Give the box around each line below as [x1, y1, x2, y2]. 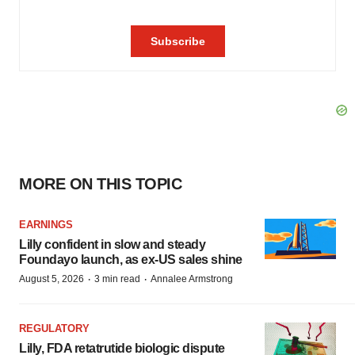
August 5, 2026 [19, 273, 84, 284]
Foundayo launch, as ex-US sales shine [19, 253, 242, 266]
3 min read [94, 273, 140, 284]
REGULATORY [19, 323, 90, 334]
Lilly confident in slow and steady [19, 238, 205, 251]
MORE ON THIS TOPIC [19, 175, 181, 193]
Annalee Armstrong [151, 273, 233, 284]
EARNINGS [19, 219, 73, 231]
